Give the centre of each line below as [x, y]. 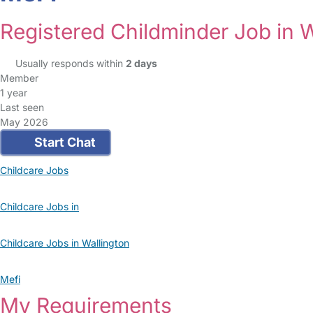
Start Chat [63, 142]
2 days [141, 63]
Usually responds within [70, 63]
